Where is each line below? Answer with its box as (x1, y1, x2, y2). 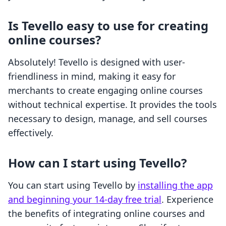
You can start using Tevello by (8, 179, 138, 192)
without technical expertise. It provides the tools (8, 98, 217, 111)
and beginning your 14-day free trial (8, 193, 161, 206)
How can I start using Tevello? (8, 154, 187, 172)
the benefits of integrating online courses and (8, 207, 205, 220)
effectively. (8, 127, 53, 139)
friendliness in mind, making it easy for (8, 70, 176, 83)
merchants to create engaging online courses (8, 84, 203, 97)
